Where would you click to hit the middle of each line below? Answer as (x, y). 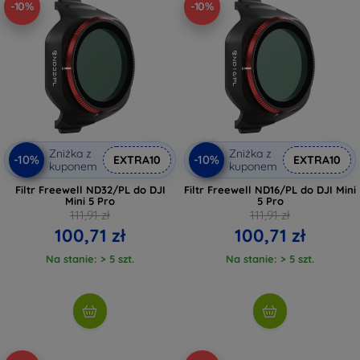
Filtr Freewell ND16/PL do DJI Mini (270, 189)
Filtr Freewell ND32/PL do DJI (90, 189)
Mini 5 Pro (90, 200)
